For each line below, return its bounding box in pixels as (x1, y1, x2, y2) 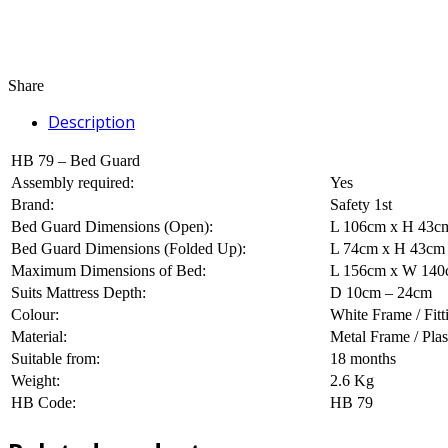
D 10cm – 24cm (330, 283, 432, 301)
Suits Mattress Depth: (11, 283, 146, 301)
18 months (330, 349, 396, 367)
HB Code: (11, 393, 76, 411)
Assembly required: (11, 173, 134, 191)
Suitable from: (11, 349, 100, 367)
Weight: (11, 371, 60, 389)
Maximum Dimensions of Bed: (11, 261, 206, 279)
